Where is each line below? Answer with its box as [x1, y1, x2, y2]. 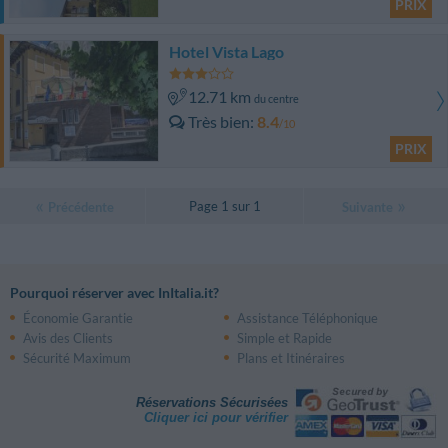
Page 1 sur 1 [188, 198, 261, 215]
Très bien [188, 112, 251, 132]
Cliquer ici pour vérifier [143, 410, 288, 425]
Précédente [48, 199, 114, 216]
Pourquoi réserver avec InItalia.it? [10, 284, 219, 302]
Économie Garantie [23, 310, 133, 327]
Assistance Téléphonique [236, 310, 378, 327]
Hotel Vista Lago [169, 42, 285, 62]
